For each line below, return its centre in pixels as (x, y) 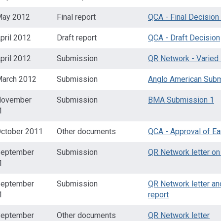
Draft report (77, 38)
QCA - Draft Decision (184, 38)
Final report (76, 17)
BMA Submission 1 (181, 100)
